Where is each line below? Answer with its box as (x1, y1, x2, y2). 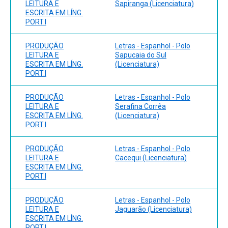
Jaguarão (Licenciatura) (115, 205, 192, 213)
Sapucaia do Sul (115, 50, 166, 59)
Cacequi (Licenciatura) (115, 153, 187, 162)
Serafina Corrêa (115, 102, 166, 110)
